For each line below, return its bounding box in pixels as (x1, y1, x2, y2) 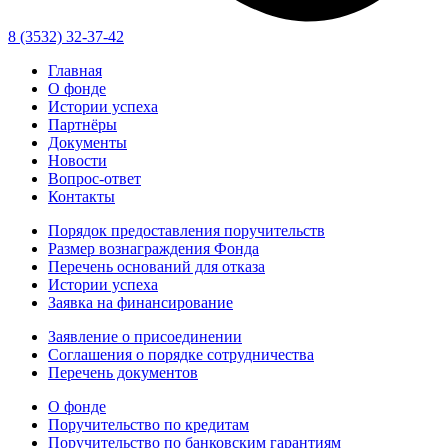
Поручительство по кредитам (48, 415, 249, 433)
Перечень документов (48, 363, 198, 381)
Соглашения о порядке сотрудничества (48, 345, 314, 363)
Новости (48, 151, 107, 169)
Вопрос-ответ (48, 169, 141, 187)
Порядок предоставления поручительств (48, 221, 325, 239)
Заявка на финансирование (48, 293, 233, 311)
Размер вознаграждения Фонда (48, 239, 259, 257)
